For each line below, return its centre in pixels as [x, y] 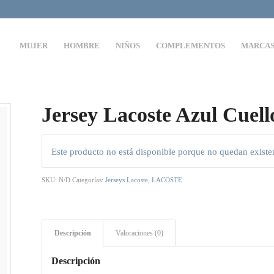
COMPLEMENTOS [191, 46]
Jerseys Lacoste [127, 180]
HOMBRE [82, 46]
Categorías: [89, 180]
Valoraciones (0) [140, 233]
